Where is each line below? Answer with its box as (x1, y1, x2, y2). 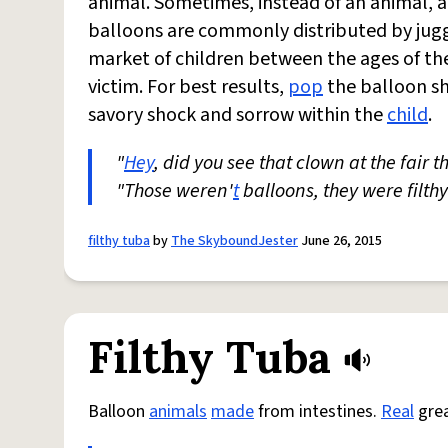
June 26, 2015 (298, 231, 382, 251)
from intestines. (254, 399, 381, 424)
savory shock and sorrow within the (88, 101, 387, 129)
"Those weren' (116, 177, 233, 205)
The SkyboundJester (171, 231, 298, 251)
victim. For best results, (88, 73, 288, 101)
